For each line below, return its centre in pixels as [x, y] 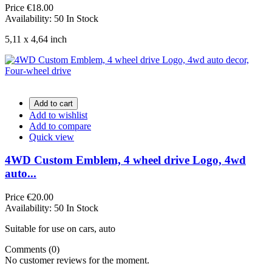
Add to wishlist [58, 115]
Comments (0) [32, 250]
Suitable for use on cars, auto [60, 229]
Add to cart [53, 103]
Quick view [52, 137]
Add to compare [60, 126]
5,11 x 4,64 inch [37, 39]
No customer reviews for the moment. [77, 260]
